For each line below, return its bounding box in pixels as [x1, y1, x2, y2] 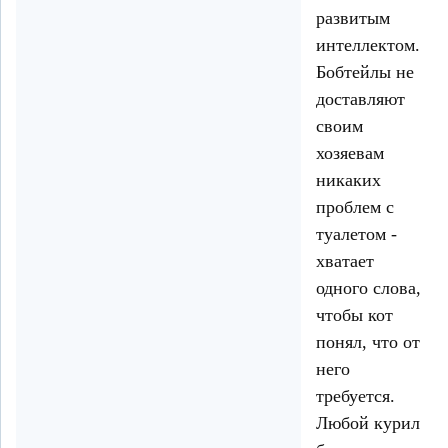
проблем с [316, 197, 394, 218]
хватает [316, 251, 374, 272]
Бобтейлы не [316, 62, 414, 83]
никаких [316, 170, 381, 191]
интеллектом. [316, 35, 420, 56]
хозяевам [316, 143, 384, 164]
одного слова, [316, 278, 421, 299]
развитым [316, 8, 390, 29]
